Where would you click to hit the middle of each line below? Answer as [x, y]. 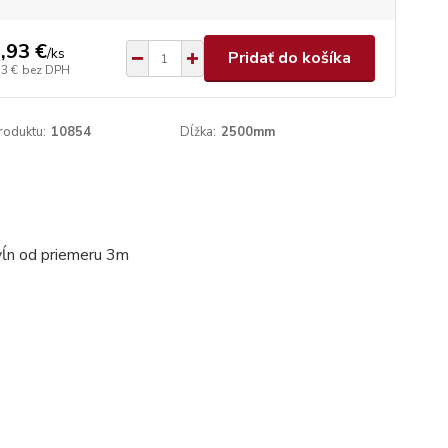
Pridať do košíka [289, 58]
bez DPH [45, 69]
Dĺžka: [198, 132]
